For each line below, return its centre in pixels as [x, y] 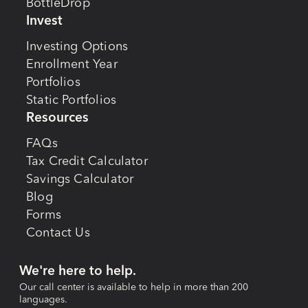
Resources [57, 119]
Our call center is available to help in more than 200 [134, 288]
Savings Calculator [80, 180]
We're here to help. [78, 272]
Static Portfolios [71, 101]
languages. [43, 300]
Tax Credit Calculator [87, 162]
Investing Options [77, 47]
